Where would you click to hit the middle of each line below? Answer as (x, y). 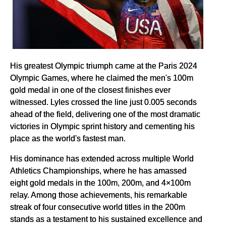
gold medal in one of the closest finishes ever (90, 90)
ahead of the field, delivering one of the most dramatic (105, 114)
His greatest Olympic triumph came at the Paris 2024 (104, 66)
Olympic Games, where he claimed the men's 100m (102, 78)
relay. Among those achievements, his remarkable (99, 195)
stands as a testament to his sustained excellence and (106, 219)
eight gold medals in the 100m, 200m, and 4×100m (100, 183)
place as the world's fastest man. (68, 138)
